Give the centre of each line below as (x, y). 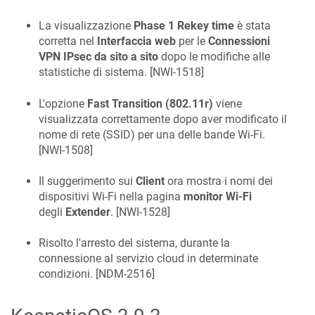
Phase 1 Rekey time (184, 26)
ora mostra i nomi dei (219, 181)
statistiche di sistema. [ (96, 72)
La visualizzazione (86, 26)
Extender (88, 212)
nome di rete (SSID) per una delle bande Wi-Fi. (152, 134)
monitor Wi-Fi (218, 197)
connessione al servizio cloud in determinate (148, 259)
